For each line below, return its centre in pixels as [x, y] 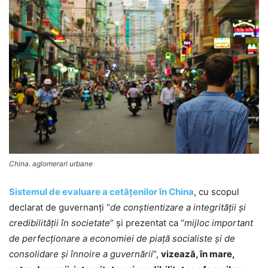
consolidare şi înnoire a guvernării [81, 254]
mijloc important [219, 223]
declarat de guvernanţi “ [60, 208]
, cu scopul [217, 192]
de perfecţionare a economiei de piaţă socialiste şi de [122, 239]
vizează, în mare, [198, 254]
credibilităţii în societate [60, 223]
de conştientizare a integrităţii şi [178, 208]
